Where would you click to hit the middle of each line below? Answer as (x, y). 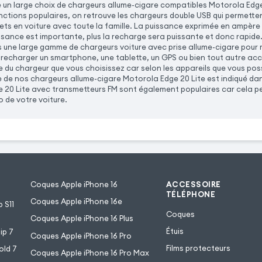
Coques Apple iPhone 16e (76, 202)
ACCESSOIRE (193, 185)
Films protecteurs (198, 249)
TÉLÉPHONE (191, 195)
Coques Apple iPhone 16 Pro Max (89, 253)
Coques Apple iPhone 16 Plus (82, 219)
